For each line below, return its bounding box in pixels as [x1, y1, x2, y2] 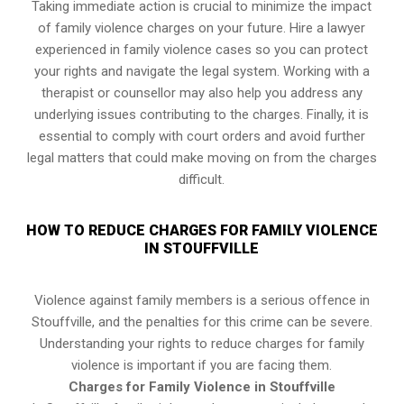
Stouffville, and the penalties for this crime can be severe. [31, 314, 372, 331]
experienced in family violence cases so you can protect [35, 41, 369, 59]
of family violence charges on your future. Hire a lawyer [38, 20, 366, 37]
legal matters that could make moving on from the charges [26, 150, 377, 167]
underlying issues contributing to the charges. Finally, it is [34, 106, 370, 124]
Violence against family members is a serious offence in [33, 292, 370, 309]
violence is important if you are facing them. [71, 357, 333, 374]
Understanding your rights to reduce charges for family [39, 335, 364, 353]
